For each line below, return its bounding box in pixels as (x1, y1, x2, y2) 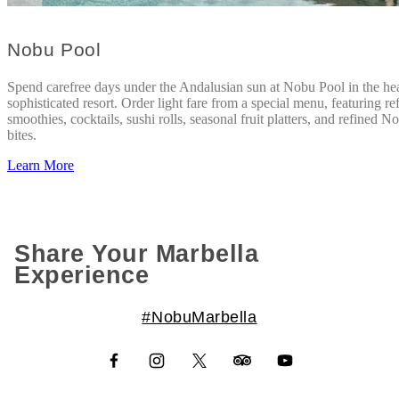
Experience (14, 262, 150, 289)
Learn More (7, 157, 74, 173)
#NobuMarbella (142, 307, 257, 326)
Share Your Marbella (14, 240, 259, 268)
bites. (7, 126, 37, 142)
